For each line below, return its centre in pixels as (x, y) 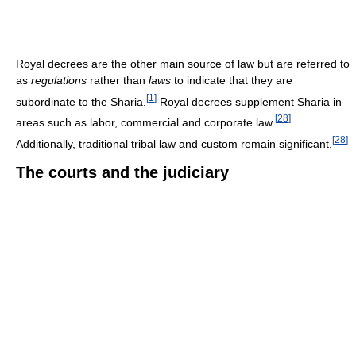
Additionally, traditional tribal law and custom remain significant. (174, 143)
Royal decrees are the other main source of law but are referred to (183, 63)
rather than (118, 80)
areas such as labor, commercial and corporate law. (145, 123)
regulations (59, 80)
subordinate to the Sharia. (81, 101)
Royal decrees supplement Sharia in (249, 101)
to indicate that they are (232, 80)
